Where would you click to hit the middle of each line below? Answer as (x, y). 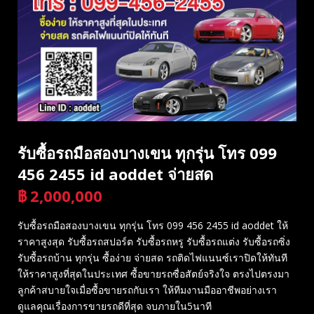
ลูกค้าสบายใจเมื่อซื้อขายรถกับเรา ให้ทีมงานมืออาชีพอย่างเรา (147, 289)
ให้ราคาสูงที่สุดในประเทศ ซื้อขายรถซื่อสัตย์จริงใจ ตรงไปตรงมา (153, 273)
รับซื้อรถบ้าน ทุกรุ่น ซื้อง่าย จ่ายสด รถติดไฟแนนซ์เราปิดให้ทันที (152, 257)
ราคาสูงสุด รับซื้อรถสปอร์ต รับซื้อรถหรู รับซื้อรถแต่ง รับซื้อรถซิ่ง (154, 241)
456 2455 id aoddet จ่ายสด (115, 173)
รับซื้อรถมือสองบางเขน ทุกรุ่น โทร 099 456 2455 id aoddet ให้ (153, 225)
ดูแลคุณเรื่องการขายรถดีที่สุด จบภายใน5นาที (115, 306)
